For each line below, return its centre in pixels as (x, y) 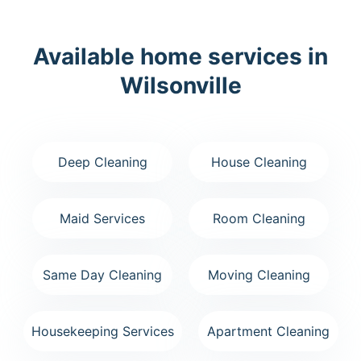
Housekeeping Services (102, 331)
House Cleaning (259, 162)
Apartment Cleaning (268, 331)
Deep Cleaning (102, 162)
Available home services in (180, 56)
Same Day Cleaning (102, 274)
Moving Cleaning (259, 274)
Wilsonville (180, 85)
